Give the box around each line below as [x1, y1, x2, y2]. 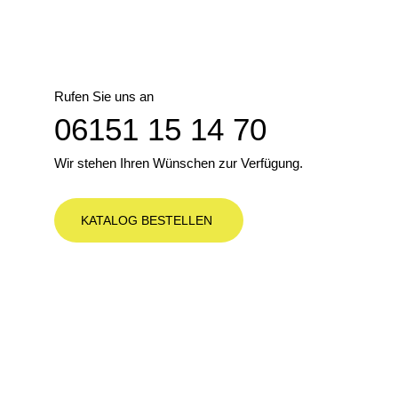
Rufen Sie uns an [54, 89, 154, 104]
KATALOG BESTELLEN [81, 213, 212, 228]
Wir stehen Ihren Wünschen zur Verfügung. [54, 155, 303, 171]
